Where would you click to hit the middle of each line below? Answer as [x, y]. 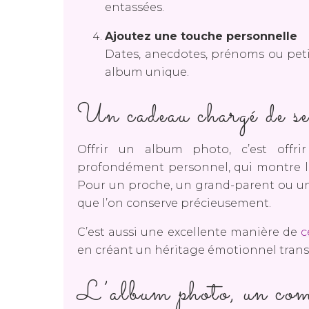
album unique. [147, 72]
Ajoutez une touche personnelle [201, 36]
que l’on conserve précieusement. [174, 203]
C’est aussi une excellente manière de [189, 232]
